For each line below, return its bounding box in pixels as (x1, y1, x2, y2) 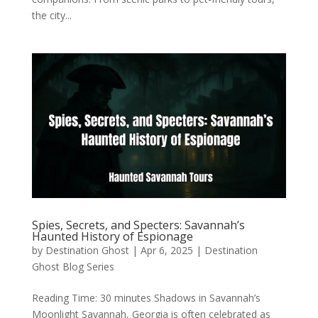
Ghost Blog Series (31, 260, 114, 274)
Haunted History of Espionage (31, 229, 193, 245)
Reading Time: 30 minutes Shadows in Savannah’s (31, 291, 261, 305)
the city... (31, 8, 72, 22)
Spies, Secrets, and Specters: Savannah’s (31, 217, 245, 234)
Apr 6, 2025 (140, 243, 193, 258)
